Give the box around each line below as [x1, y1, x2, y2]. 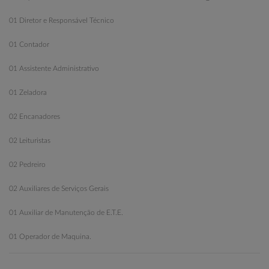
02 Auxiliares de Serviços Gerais [9, 184, 109, 192]
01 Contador [9, 40, 49, 48]
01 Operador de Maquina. [9, 232, 91, 240]
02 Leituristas [9, 136, 50, 144]
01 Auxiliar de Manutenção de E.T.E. [9, 208, 123, 216]
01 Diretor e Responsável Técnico [9, 16, 114, 24]
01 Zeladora [9, 88, 47, 96]
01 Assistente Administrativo [9, 64, 99, 72]
